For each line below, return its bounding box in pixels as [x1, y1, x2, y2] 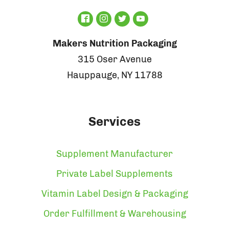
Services [88, 113, 141, 129]
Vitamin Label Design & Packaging [41, 188, 188, 199]
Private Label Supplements [56, 168, 173, 179]
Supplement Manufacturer [56, 148, 173, 159]
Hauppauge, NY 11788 [66, 69, 163, 81]
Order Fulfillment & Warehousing [43, 208, 186, 219]
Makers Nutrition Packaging [52, 37, 177, 49]
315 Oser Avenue [77, 53, 152, 65]
